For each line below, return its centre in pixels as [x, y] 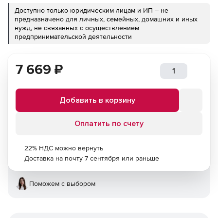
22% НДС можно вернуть [64, 148]
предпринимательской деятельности [73, 36]
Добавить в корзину [97, 100]
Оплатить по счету [109, 124]
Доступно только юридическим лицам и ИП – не [91, 10]
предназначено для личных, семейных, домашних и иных [106, 19]
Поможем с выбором [62, 183]
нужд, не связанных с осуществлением [77, 28]
